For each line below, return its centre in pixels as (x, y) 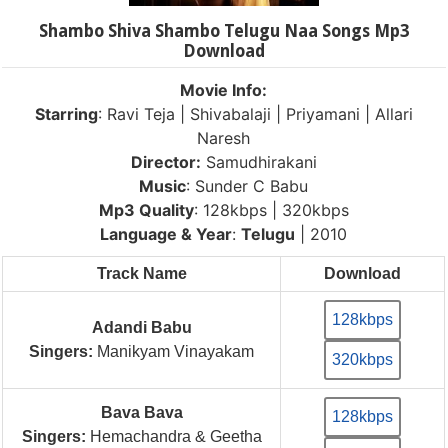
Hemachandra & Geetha (173, 436)
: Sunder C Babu (247, 185)
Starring (66, 113)
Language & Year (166, 233)
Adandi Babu (141, 327)
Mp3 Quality (146, 209)
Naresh (224, 137)
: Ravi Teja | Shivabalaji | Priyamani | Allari (255, 113)
